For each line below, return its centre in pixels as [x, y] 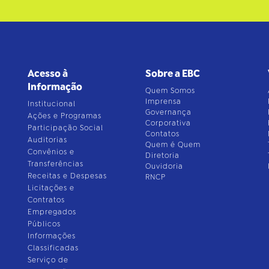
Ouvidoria [165, 166]
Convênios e [51, 152]
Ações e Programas [64, 116]
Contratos [46, 200]
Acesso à [47, 73]
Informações [51, 236]
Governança [169, 112]
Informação [55, 86]
